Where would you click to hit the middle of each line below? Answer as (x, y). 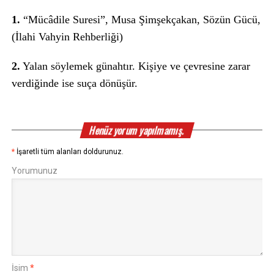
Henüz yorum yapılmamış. (137, 131)
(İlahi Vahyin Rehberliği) (67, 37)
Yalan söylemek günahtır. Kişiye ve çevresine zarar (135, 66)
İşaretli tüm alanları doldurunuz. (70, 152)
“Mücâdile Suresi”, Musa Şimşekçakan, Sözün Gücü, (142, 20)
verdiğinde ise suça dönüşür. (74, 83)
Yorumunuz (34, 171)
